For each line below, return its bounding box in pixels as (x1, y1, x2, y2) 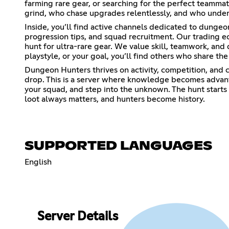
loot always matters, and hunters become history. (25, 95, 205, 103)
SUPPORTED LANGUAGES (25, 140, 212, 152)
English (25, 157, 52, 166)
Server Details (37, 211, 118, 223)
